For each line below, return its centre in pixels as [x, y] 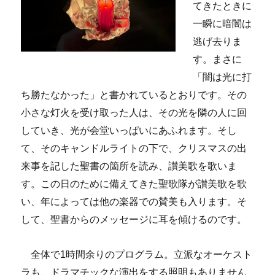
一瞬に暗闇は [223, 23]
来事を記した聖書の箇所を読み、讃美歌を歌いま [129, 166]
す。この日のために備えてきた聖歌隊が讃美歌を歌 [134, 184]
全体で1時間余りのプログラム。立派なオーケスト [137, 254]
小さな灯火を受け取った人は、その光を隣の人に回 [134, 112]
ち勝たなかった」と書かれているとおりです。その [134, 95]
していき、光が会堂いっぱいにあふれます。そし [129, 130]
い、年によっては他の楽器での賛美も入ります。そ [134, 201]
